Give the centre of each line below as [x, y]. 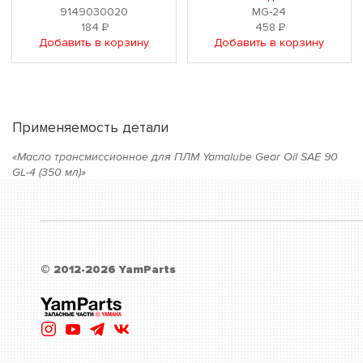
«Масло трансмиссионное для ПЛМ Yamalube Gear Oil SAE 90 [175, 156]
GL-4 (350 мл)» [49, 172]
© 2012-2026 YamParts [108, 269]
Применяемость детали [90, 127]
